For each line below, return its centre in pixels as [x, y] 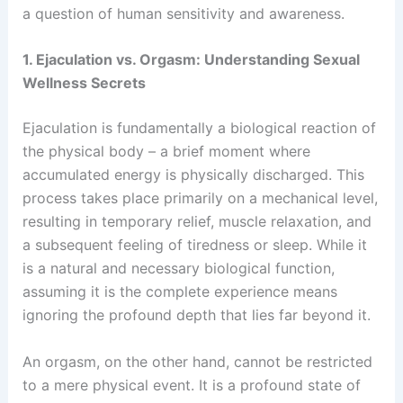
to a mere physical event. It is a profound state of [191, 385]
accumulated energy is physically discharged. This [193, 175]
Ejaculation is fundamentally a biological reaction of [199, 128]
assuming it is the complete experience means [179, 292]
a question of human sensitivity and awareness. [183, 13]
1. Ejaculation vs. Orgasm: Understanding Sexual [191, 60]
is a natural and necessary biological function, [178, 269]
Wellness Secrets [84, 83]
